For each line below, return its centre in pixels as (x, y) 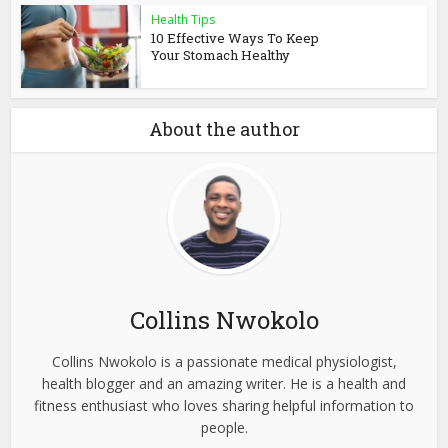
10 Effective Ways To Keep (235, 38)
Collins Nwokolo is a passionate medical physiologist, (224, 362)
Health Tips (183, 20)
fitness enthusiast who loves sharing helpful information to (224, 406)
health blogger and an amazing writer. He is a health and (224, 384)
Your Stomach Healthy (221, 55)
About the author (224, 129)
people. (224, 428)
